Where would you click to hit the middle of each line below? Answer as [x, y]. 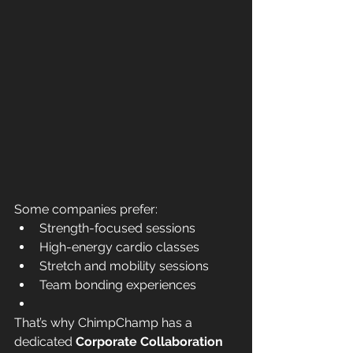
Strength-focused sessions [117, 228]
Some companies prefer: [86, 209]
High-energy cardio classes [119, 247]
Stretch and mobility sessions [124, 266]
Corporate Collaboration [151, 341]
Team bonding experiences [118, 284]
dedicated [45, 341]
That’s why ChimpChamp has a [105, 322]
